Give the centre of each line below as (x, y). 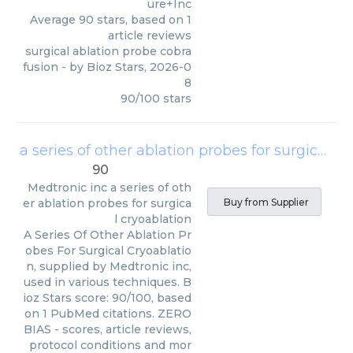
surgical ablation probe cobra (108, 51)
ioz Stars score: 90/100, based (107, 298)
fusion (41, 67)
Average (54, 20)
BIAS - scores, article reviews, (108, 329)
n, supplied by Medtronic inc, (109, 266)
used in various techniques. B (108, 282)
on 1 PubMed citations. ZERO (108, 314)
